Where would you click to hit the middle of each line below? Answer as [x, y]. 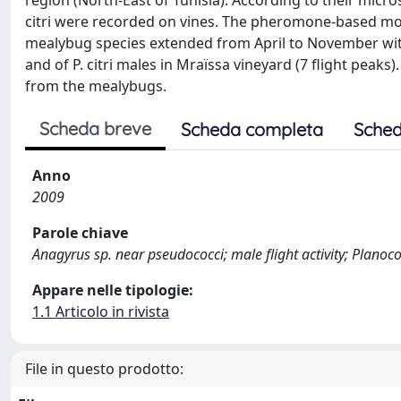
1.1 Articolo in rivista [101, 311]
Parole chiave [80, 233]
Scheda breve [95, 128]
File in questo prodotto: [104, 369]
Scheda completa [252, 129]
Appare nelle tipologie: [113, 290]
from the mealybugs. [96, 86]
